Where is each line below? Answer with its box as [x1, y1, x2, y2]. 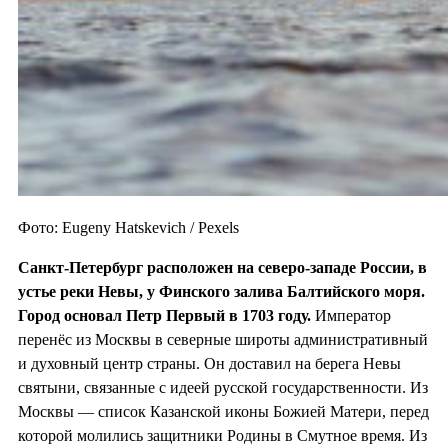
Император [311, 307, 391, 325]
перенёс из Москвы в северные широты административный [18, 331, 428, 349]
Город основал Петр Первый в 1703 [18, 307, 278, 325]
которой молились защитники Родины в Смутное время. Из [18, 427, 427, 445]
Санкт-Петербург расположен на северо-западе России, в [18, 259, 427, 277]
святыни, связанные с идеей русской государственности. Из [18, 379, 428, 397]
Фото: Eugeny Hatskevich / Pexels [18, 219, 239, 237]
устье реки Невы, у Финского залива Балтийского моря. [18, 283, 425, 301]
